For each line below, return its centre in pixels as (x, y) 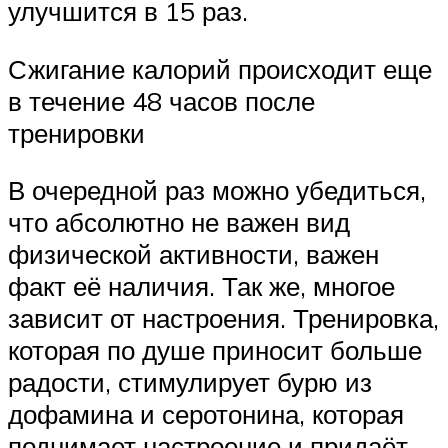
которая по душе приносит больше (215, 350)
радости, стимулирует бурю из (190, 382)
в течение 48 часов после (161, 100)
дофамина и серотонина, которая (206, 414)
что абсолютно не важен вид (179, 222)
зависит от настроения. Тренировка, (223, 318)
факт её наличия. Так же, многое (201, 286)
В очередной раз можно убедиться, (217, 190)
